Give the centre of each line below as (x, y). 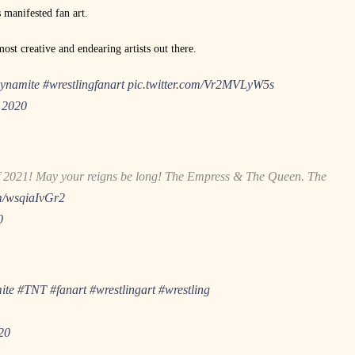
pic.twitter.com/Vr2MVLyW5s (201, 84)
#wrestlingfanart (84, 84)
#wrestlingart (122, 289)
